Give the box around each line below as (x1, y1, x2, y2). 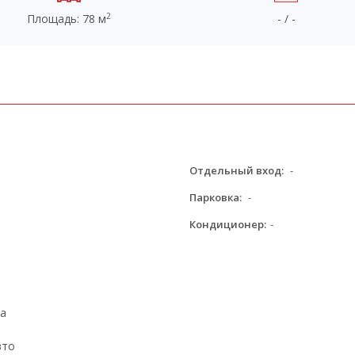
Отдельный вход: (189, 163, 284, 177)
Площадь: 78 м (26, 11, 106, 26)
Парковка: (189, 190, 242, 204)
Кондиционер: (189, 217, 266, 231)
